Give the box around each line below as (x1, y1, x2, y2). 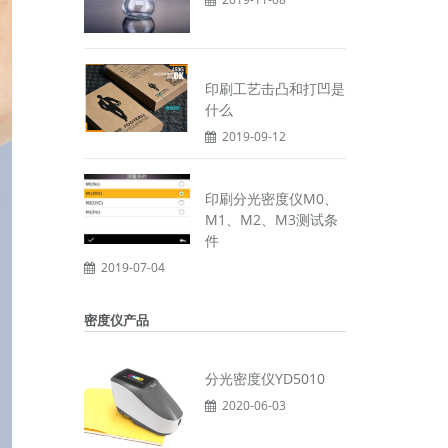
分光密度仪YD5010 (204, 369, 325, 388)
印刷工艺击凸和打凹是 (204, 79, 345, 98)
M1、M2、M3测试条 (204, 210, 338, 229)
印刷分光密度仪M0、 (204, 189, 338, 208)
